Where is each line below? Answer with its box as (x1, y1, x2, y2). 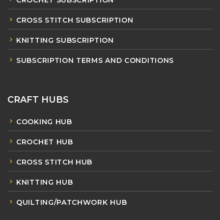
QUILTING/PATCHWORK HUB (16, 198, 127, 207)
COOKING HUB (16, 117, 72, 127)
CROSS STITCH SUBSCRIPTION (16, 16, 134, 25)
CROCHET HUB (16, 137, 73, 147)
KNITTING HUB (16, 178, 73, 187)
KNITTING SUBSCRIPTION (16, 36, 114, 45)
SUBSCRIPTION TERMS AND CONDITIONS (16, 56, 174, 65)
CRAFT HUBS (7, 94, 69, 106)
